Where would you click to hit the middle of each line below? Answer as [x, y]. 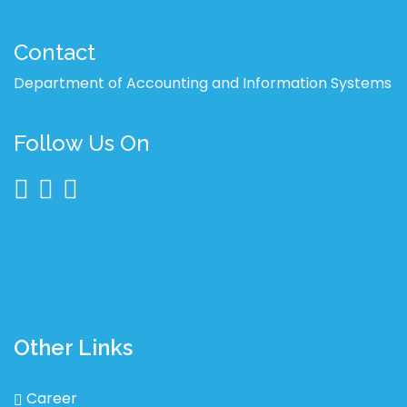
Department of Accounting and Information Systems [203, 83]
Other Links [73, 347]
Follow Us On [82, 143]
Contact [55, 52]
